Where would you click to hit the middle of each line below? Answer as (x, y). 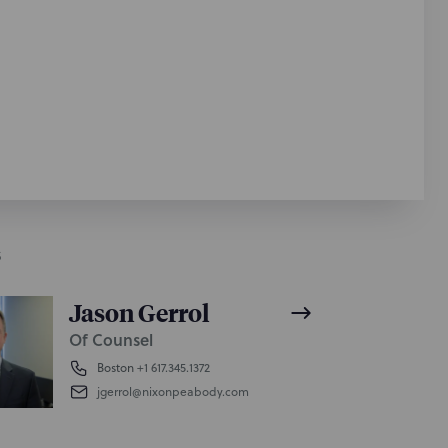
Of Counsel (110, 339)
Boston (115, 367)
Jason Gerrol (139, 312)
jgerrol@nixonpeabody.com (172, 391)
